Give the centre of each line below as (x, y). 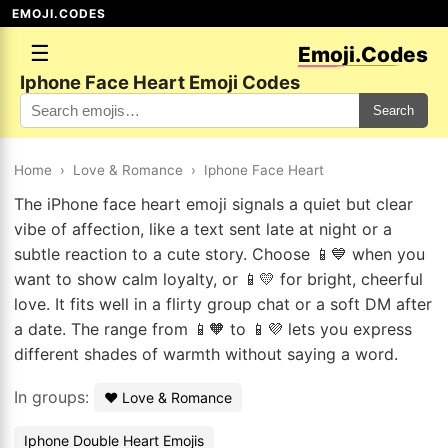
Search (393, 110)
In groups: (54, 397)
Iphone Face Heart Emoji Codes (160, 82)
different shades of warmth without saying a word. (206, 354)
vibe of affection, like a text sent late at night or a (203, 229)
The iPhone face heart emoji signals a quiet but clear (213, 204)
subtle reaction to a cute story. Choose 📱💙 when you (219, 254)
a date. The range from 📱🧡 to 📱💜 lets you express (213, 329)
